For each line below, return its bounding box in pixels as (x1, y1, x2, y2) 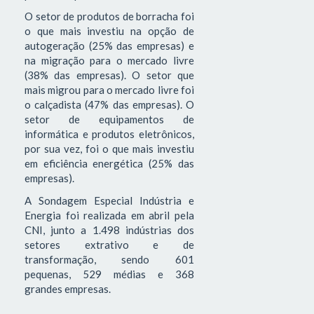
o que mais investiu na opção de (25, 25, 194, 38)
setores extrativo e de (25, 238, 194, 251)
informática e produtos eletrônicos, (25, 128, 194, 141)
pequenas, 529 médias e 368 (25, 267, 194, 280)
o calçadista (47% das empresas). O (25, 98, 194, 111)
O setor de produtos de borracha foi (25, 10, 194, 23)
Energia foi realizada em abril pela (25, 208, 194, 221)
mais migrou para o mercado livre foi (25, 83, 194, 97)
